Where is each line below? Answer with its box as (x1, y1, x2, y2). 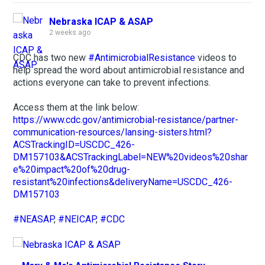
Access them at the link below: (13, 102, 140, 114)
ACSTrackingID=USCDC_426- (13, 139, 135, 151)
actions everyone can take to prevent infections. (13, 77, 211, 89)
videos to (195, 52, 237, 64)
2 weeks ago (49, 28, 91, 37)
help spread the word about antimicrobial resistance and (13, 64, 245, 76)
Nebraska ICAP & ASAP (49, 16, 154, 28)
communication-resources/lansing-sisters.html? (13, 127, 212, 138)
